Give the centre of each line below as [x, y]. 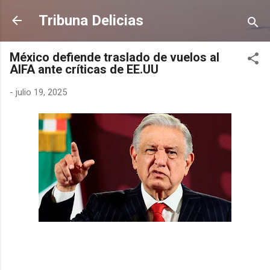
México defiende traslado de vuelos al [115, 57]
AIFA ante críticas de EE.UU [84, 69]
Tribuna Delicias [91, 20]
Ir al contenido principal [135, 15]
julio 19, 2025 [41, 92]
